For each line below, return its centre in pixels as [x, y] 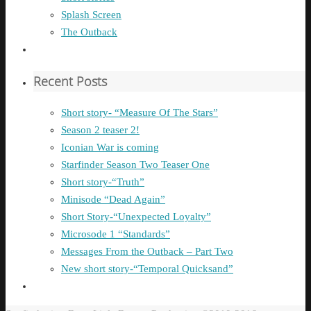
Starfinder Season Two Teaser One [135, 164]
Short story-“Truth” [103, 182]
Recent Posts [70, 81]
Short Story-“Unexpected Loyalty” [136, 216]
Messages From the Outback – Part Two [147, 251]
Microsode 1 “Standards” [116, 234]
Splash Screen [91, 14]
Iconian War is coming [110, 147]
